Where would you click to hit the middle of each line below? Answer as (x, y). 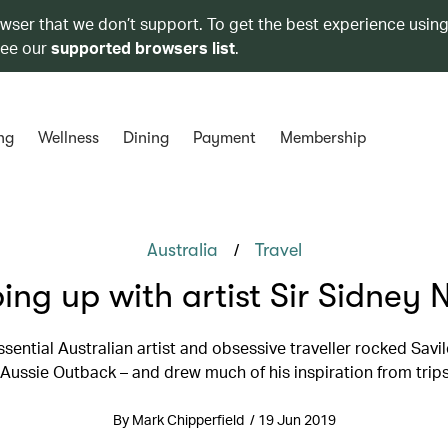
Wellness (68, 138)
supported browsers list (143, 47)
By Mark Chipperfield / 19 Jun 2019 (224, 419)
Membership (322, 138)
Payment (224, 138)
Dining (145, 138)
